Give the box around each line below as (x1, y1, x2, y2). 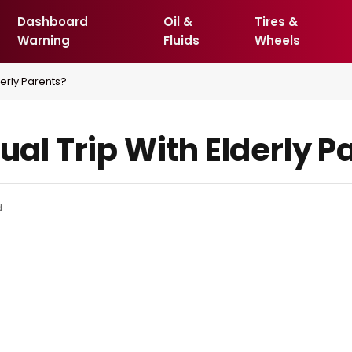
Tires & (255, 13, 299, 30)
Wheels (255, 32, 301, 49)
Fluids (163, 32, 200, 49)
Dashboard (16, 13, 88, 30)
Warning (16, 32, 70, 49)
